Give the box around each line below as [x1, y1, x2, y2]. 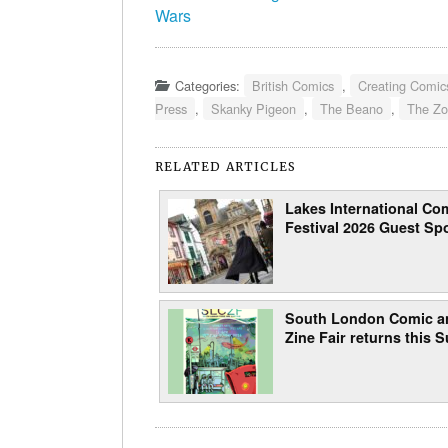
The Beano [320, 99, 383, 119]
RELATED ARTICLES [155, 159, 297, 175]
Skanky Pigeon [211, 99, 296, 119]
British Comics [252, 76, 334, 96]
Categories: [175, 76, 244, 96]
